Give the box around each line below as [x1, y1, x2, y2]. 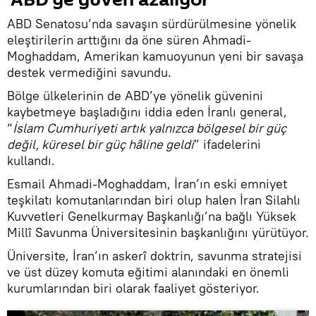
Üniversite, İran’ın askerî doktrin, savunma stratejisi [7, 248, 302, 265]
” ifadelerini [194, 136, 261, 153]
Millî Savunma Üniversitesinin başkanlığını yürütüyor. [7, 224, 309, 241]
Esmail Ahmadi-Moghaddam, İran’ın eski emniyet [7, 176, 287, 193]
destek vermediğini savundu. [7, 64, 171, 81]
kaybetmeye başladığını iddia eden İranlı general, [7, 104, 287, 121]
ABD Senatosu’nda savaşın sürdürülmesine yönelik [7, 16, 296, 32]
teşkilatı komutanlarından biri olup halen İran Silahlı [7, 192, 300, 209]
